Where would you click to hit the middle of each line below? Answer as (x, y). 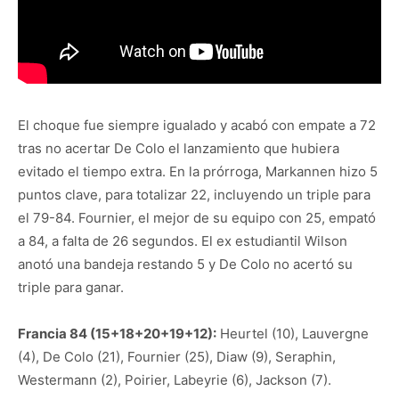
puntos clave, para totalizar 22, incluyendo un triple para (194, 194)
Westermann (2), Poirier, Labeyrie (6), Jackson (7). (175, 379)
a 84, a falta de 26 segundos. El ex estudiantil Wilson (183, 240)
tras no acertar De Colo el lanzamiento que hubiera (179, 148)
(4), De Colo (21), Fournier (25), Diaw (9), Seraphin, (177, 356)
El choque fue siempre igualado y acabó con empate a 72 (197, 125)
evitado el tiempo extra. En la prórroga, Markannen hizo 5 (198, 171)
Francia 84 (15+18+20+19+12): (117, 333)
